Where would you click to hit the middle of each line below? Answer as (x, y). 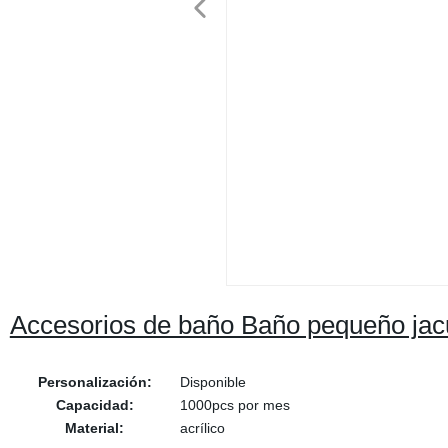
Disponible (212, 382)
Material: (95, 428)
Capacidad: (94, 405)
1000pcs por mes (234, 405)
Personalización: (94, 382)
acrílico (202, 428)
